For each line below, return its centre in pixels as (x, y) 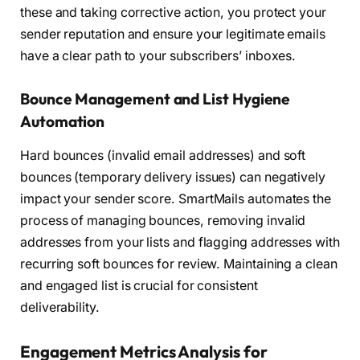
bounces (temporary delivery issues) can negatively (173, 177)
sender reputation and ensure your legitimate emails (173, 35)
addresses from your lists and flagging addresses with (180, 242)
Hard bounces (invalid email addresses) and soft (163, 155)
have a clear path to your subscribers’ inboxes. (158, 56)
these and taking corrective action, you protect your (173, 13)
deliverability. (60, 307)
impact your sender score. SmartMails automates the (176, 198)
